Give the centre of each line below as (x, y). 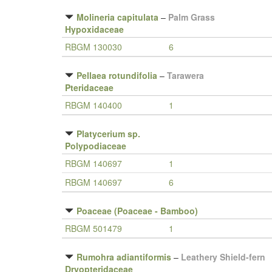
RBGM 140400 (93, 105)
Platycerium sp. (108, 134)
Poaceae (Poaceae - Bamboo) (137, 211)
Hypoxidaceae (94, 29)
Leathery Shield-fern (223, 257)
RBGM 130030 (93, 47)
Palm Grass (192, 17)
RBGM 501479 (93, 228)
